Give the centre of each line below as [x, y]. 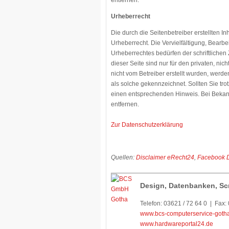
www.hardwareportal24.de [177, 224]
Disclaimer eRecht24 [165, 157]
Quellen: [123, 157]
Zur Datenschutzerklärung [147, 125]
